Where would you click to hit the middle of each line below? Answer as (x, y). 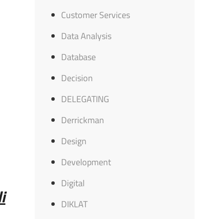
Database (79, 57)
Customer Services (96, 15)
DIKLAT (75, 204)
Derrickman (83, 120)
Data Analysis (87, 36)
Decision (77, 78)
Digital (73, 183)
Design (74, 141)
